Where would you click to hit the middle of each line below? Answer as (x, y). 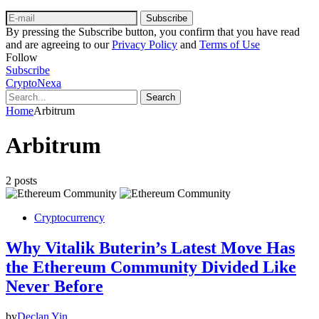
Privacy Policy (145, 44)
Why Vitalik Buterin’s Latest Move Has (150, 247)
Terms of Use (230, 44)
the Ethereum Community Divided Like (151, 267)
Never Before (54, 286)
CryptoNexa (33, 83)
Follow (22, 57)
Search (161, 97)
